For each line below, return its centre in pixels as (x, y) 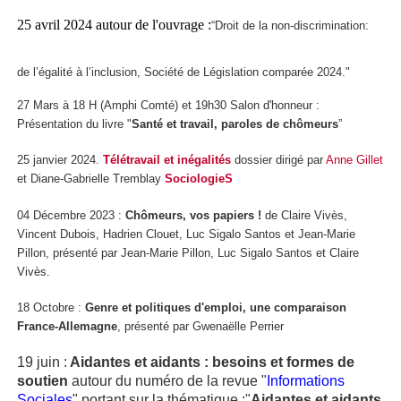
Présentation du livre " (74, 124)
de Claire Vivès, (306, 215)
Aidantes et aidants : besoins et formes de (211, 362)
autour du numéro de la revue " (169, 380)
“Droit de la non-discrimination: (290, 25)
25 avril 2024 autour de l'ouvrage (112, 24)
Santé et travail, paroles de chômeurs (235, 124)
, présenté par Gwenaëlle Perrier (200, 327)
